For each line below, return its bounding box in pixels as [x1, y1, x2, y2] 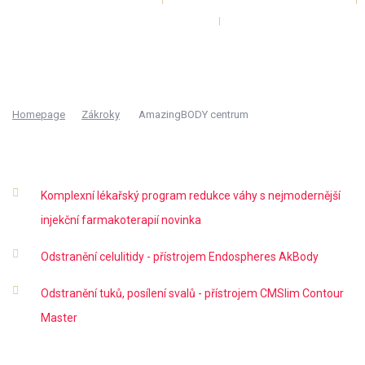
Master [41, 311, 77, 324]
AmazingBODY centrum [139, 108, 248, 121]
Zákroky [81, 108, 120, 121]
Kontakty [161, 34, 212, 50]
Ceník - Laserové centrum [66, 13, 212, 29]
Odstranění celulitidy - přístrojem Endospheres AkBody [41, 250, 319, 263]
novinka [161, 213, 201, 226]
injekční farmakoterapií [41, 213, 161, 226]
